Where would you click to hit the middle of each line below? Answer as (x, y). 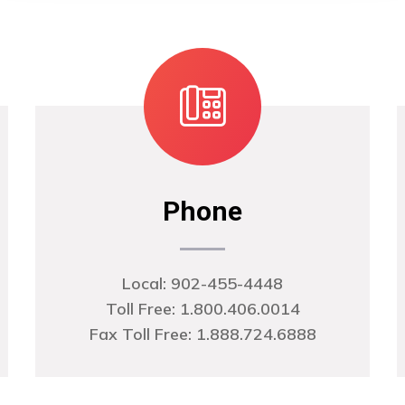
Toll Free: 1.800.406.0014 (202, 309)
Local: (146, 283)
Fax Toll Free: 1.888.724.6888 (202, 334)
